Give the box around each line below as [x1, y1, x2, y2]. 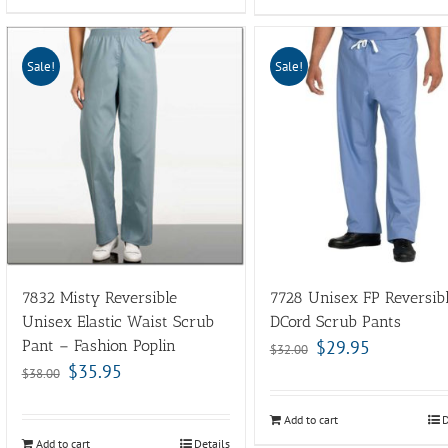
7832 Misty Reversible [21, 287, 177, 307]
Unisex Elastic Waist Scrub [21, 311, 214, 331]
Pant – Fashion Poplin [21, 335, 176, 355]
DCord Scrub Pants [269, 311, 401, 331]
